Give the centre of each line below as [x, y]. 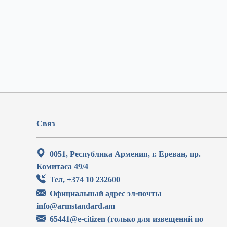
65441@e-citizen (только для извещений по [126, 219]
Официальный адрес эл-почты [106, 193]
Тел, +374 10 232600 [85, 179]
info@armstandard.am [76, 206]
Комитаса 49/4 [62, 166]
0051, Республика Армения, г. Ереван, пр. [125, 154]
